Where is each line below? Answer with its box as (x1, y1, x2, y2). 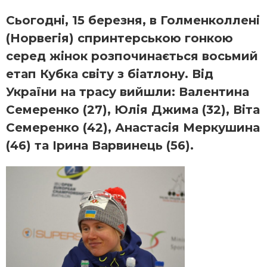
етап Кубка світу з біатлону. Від (6, 67, 213, 82)
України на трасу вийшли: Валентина (6, 85, 249, 100)
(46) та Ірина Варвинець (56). (6, 138, 194, 153)
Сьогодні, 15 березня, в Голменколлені (6, 13, 260, 28)
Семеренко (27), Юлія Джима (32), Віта (6, 103, 260, 117)
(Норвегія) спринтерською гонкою (6, 31, 233, 46)
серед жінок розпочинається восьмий (6, 49, 258, 64)
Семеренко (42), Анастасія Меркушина (6, 120, 260, 135)
